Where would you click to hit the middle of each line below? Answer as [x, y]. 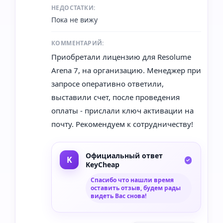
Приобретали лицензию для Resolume [121, 56]
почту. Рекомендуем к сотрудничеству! [122, 124]
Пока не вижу [74, 19]
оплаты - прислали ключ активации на [122, 110]
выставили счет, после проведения [115, 97]
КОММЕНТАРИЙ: [78, 43]
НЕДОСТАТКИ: [73, 7]
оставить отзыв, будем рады [136, 188]
